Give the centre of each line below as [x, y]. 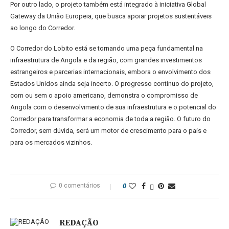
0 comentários [79, 186]
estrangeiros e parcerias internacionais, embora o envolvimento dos [110, 72]
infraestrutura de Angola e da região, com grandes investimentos [106, 60]
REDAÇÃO [79, 223]
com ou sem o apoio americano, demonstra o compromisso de [104, 95]
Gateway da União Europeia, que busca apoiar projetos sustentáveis [111, 16]
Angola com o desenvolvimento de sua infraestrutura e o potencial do [113, 107]
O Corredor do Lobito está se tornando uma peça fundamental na [107, 48]
